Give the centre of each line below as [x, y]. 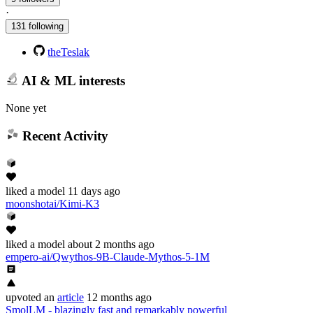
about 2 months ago [111, 244]
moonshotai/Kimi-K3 [52, 203]
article [71, 297]
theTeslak [69, 52]
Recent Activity [63, 136]
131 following [37, 27]
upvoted [23, 297]
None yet [26, 108]
